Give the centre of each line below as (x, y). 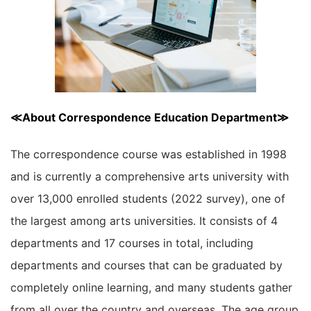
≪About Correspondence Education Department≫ (150, 117)
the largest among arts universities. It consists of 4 (144, 221)
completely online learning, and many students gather (151, 287)
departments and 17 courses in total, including (132, 243)
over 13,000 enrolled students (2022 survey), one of (148, 199)
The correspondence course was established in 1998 (149, 154)
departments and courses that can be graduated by (146, 265)
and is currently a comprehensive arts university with (150, 176)
